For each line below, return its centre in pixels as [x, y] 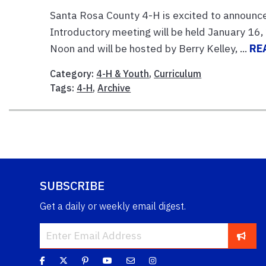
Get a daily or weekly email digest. [113, 206]
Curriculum [178, 73]
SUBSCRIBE [72, 185]
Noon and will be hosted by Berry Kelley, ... [150, 48]
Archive [114, 88]
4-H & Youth [123, 73]
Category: [73, 73]
